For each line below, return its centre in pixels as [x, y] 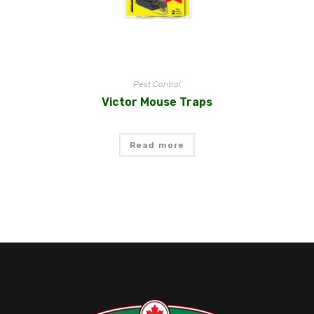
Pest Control [157, 84]
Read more [157, 145]
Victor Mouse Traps [157, 102]
